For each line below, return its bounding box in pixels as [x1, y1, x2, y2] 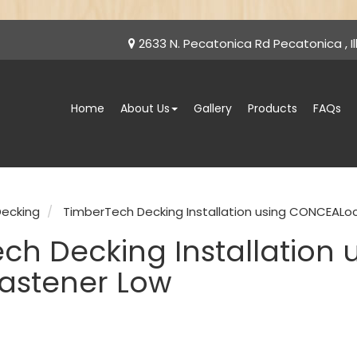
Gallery [194, 100, 232, 116]
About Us [120, 100, 170, 116]
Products [248, 100, 297, 116]
